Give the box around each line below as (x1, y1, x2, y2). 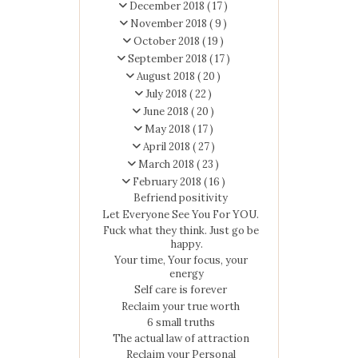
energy (169, 267, 205, 281)
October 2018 (133, 34, 202, 49)
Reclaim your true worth (121, 299, 241, 313)
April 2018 (142, 140, 193, 154)
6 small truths (146, 315, 215, 329)
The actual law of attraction (112, 332, 249, 346)
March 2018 (138, 157, 197, 172)
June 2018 (143, 105, 191, 119)
